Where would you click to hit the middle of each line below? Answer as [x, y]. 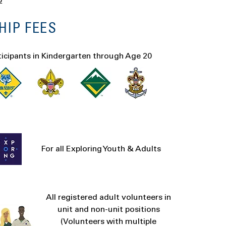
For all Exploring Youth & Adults [101, 149]
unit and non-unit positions [108, 210]
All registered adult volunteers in [109, 198]
